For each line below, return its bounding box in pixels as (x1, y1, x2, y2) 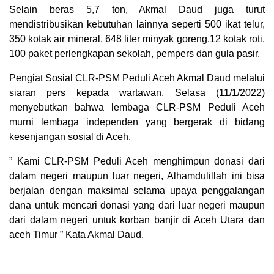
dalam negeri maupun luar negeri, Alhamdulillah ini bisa (9, 171, 265, 182)
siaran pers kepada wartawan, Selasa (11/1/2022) (9, 87, 265, 98)
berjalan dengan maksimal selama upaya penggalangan (9, 185, 265, 196)
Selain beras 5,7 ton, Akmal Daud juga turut (9, 4, 265, 15)
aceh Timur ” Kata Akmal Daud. (9, 229, 144, 240)
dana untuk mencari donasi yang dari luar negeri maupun (9, 200, 265, 211)
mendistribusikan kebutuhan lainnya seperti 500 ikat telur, (9, 19, 265, 30)
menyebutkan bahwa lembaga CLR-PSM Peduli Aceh (9, 102, 265, 113)
